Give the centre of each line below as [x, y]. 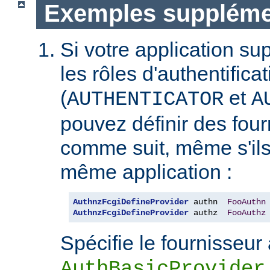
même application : [146, 172]
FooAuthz [246, 213]
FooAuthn [246, 202]
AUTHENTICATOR [145, 100]
